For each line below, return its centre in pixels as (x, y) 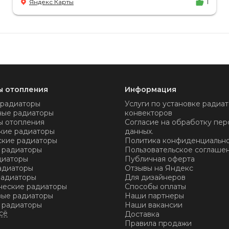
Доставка (142, 214)
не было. (36, 7)
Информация (151, 89)
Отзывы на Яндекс (159, 168)
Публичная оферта (160, 159)
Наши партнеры (154, 196)
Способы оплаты (155, 187)
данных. (139, 131)
